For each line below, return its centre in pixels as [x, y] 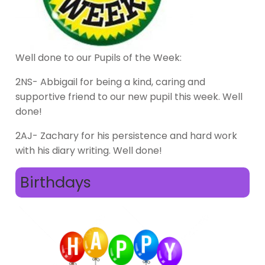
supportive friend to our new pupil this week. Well [129, 96]
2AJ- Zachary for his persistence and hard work [126, 135]
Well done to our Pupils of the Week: [98, 57]
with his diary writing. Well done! [89, 150]
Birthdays [56, 182]
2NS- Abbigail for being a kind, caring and [110, 82]
